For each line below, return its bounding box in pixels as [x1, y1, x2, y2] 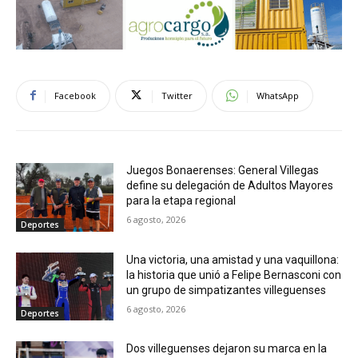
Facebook [54, 89, 96, 101]
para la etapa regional [126, 193, 237, 207]
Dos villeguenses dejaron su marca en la [126, 342, 328, 356]
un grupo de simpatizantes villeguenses [126, 283, 327, 296]
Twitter [161, 89, 193, 101]
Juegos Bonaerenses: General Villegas [126, 163, 320, 177]
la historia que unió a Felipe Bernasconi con [126, 268, 342, 281]
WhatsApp [257, 89, 299, 101]
